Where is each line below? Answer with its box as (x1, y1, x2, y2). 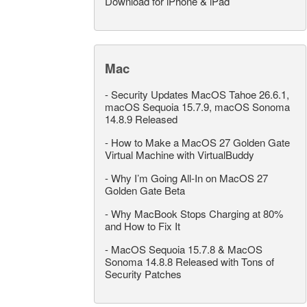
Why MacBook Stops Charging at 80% (111, 206, 283, 221)
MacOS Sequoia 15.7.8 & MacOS (111, 242, 262, 256)
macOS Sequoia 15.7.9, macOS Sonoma (105, 99, 290, 114)
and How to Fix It (105, 219, 180, 233)
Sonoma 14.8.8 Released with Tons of (105, 254, 274, 269)
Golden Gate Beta (105, 183, 185, 197)
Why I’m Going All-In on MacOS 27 (111, 171, 268, 185)
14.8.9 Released (105, 112, 177, 126)
